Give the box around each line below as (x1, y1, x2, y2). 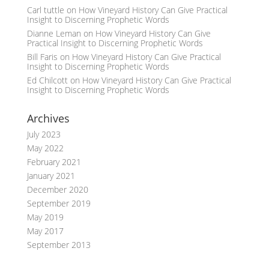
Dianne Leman (26, 28, 81, 39)
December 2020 (26, 184, 88, 195)
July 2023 (26, 128, 61, 140)
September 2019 (26, 198, 91, 209)
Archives (26, 111, 70, 125)
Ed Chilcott (26, 74, 68, 86)
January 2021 (26, 170, 75, 181)
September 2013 (26, 239, 91, 250)
